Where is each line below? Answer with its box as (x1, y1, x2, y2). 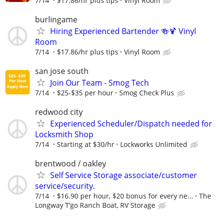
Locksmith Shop (35, 129, 93, 140)
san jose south (35, 65, 89, 76)
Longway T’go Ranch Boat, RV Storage (35, 200, 155, 210)
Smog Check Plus (119, 88, 174, 97)
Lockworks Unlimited (120, 140, 187, 149)
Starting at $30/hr (57, 140, 114, 149)
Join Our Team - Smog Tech (50, 77, 149, 88)
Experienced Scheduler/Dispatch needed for (50, 118, 212, 129)
